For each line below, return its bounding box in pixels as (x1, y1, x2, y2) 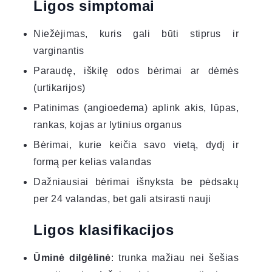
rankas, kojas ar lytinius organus (33, 119, 182, 130)
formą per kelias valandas (33, 156, 152, 167)
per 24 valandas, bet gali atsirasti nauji (33, 193, 211, 204)
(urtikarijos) (33, 82, 86, 93)
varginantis (33, 45, 84, 56)
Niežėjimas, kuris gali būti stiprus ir (33, 28, 239, 39)
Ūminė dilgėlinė (33, 252, 111, 263)
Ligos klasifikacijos (33, 221, 174, 238)
